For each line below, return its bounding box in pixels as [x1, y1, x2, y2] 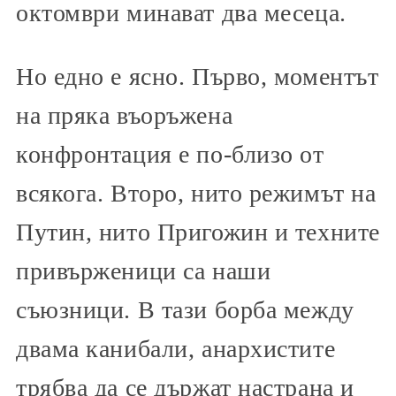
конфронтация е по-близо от [16, 141, 324, 169]
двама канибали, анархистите [16, 335, 336, 363]
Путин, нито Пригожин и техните [16, 218, 380, 247]
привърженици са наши [16, 257, 271, 286]
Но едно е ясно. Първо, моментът [16, 63, 379, 91]
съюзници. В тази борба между [16, 296, 354, 324]
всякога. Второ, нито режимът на [16, 179, 377, 208]
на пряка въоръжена [16, 102, 233, 130]
